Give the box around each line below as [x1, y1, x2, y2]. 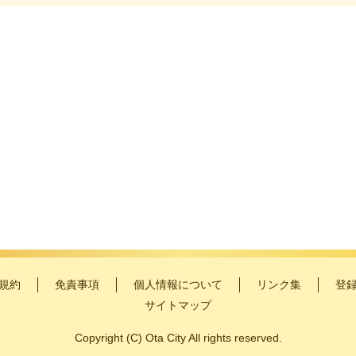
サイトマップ [145, 298, 211, 311]
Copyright [74, 331, 126, 344]
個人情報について [133, 277, 222, 291]
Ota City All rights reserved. [145, 331, 282, 344]
